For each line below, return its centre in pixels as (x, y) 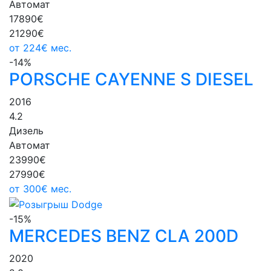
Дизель (26, 131)
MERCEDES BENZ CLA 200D (124, 236)
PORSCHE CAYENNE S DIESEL (131, 80)
